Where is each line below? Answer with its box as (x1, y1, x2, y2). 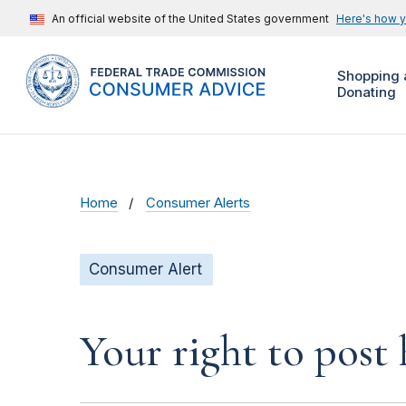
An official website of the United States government (52, 12, 329, 25)
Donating (336, 83, 396, 101)
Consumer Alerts (146, 195, 251, 212)
